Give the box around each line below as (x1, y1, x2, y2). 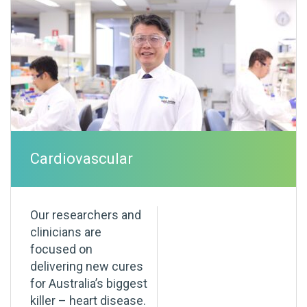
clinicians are (30, 225, 101, 240)
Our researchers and (30, 208, 141, 223)
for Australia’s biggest (30, 276, 147, 291)
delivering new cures (30, 259, 143, 274)
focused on (30, 242, 93, 257)
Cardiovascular (30, 150, 133, 168)
